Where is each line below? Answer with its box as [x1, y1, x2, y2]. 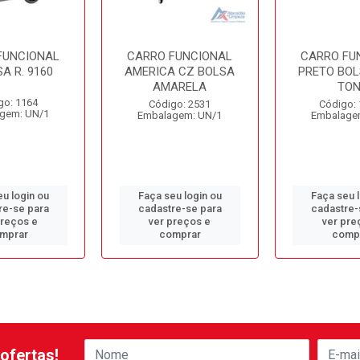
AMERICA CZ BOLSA [125, 64, 235, 79]
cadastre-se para [137, 202, 222, 215]
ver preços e [149, 215, 211, 227]
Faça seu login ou [137, 190, 222, 202]
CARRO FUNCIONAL [127, 49, 233, 63]
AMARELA [153, 80, 207, 94]
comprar [158, 228, 201, 240]
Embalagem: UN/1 [137, 109, 223, 121]
